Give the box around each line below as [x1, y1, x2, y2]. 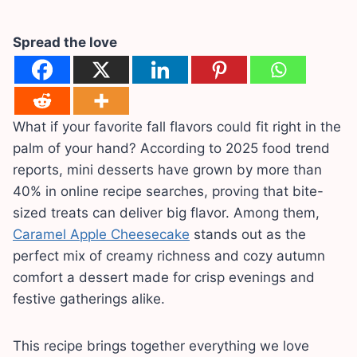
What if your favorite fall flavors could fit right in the [13, 119, 341, 135]
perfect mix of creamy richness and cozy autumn [13, 248, 325, 265]
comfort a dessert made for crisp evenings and [13, 269, 315, 286]
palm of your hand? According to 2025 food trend [13, 140, 330, 157]
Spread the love [13, 34, 117, 51]
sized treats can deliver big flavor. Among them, [13, 205, 320, 222]
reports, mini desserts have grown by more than [13, 162, 322, 178]
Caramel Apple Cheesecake [13, 226, 190, 243]
